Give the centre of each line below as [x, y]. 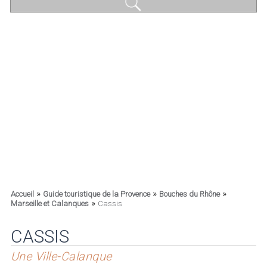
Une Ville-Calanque [61, 256]
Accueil [22, 194]
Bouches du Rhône [189, 194]
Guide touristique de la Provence [96, 194]
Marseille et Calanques [49, 204]
